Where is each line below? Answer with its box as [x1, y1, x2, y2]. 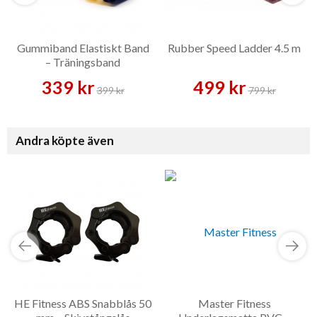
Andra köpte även [16, 133, 114, 149]
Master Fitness [197, 296, 271, 311]
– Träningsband [45, 55, 120, 69]
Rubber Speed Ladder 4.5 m [168, 41, 301, 55]
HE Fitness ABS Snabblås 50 [14, 296, 151, 311]
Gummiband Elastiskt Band [16, 41, 149, 55]
